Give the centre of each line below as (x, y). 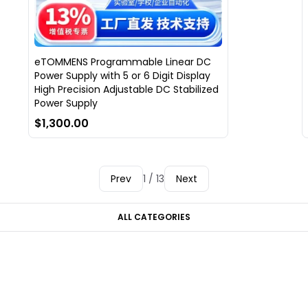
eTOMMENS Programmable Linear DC (122, 62)
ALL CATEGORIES (154, 217)
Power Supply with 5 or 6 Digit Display (122, 76)
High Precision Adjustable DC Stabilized (126, 90)
